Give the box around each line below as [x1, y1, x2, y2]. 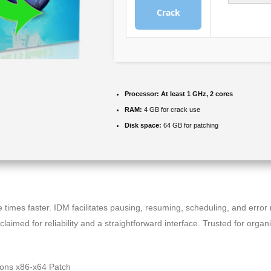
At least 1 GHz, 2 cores [159, 90, 233, 98]
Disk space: [125, 122, 162, 129]
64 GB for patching [162, 122, 218, 129]
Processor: [125, 90, 159, 98]
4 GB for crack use [142, 106, 200, 114]
